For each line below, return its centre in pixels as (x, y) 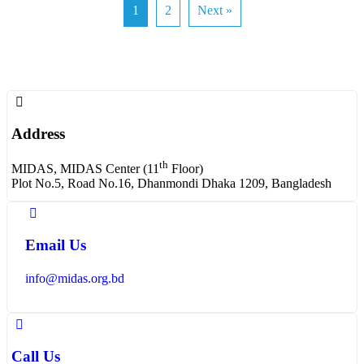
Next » (214, 11)
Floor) (186, 168)
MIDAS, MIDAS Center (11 (85, 168)
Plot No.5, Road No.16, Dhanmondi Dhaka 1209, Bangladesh (171, 183)
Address (38, 133)
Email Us (56, 245)
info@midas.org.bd (75, 278)
